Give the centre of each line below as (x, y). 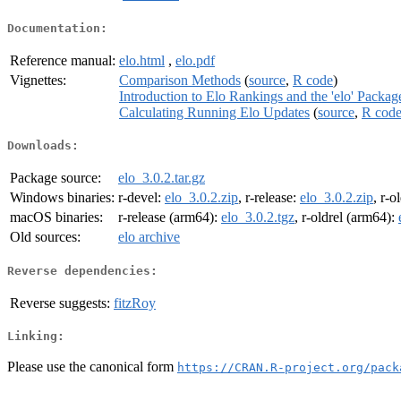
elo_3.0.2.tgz (258, 218)
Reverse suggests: (60, 303)
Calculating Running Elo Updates (214, 112)
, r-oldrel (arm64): (346, 218)
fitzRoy (135, 303)
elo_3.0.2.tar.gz (162, 178)
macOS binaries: (56, 218)
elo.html (142, 60)
